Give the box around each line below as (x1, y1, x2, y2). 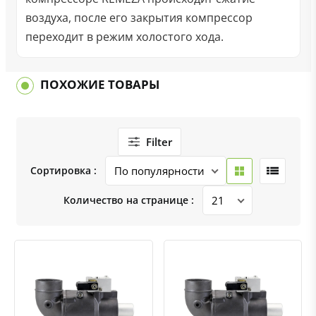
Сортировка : (30, 164, 97, 177)
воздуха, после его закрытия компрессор (25, 10, 253, 25)
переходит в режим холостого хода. (25, 29, 224, 44)
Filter (145, 135, 172, 149)
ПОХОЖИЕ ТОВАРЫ (39, 76, 159, 92)
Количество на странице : (63, 193, 194, 207)
